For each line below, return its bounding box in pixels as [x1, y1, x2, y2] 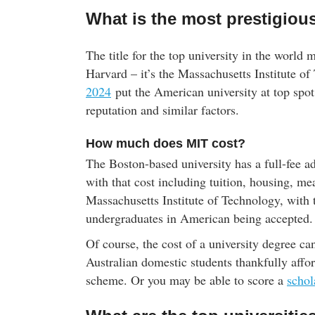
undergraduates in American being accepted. [86, 210, 313, 226]
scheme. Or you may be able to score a [86, 271, 287, 288]
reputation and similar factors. [86, 101, 239, 118]
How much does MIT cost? [86, 136, 245, 150]
